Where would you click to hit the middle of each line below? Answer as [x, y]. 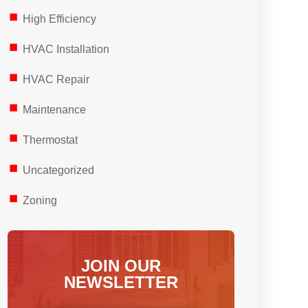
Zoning [40, 200]
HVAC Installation [66, 49]
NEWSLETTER [121, 282]
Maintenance [54, 110]
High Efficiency [59, 19]
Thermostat [50, 140]
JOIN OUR [121, 266]
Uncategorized [58, 170]
